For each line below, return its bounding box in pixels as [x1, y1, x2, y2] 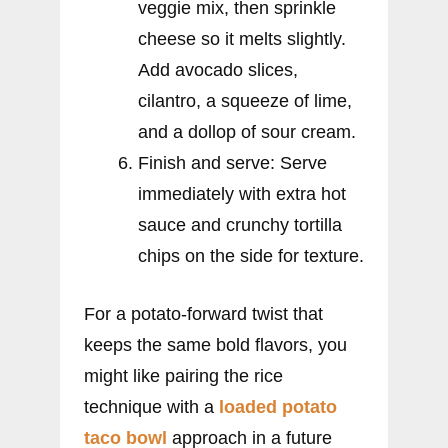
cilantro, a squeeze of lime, [138, 90, 352, 111]
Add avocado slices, [138, 59, 298, 80]
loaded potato [219, 396, 337, 417]
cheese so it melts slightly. [138, 28, 346, 49]
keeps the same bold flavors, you [84, 334, 347, 355]
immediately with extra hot [138, 183, 346, 204]
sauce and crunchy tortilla [138, 214, 342, 235]
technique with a [84, 396, 219, 417]
